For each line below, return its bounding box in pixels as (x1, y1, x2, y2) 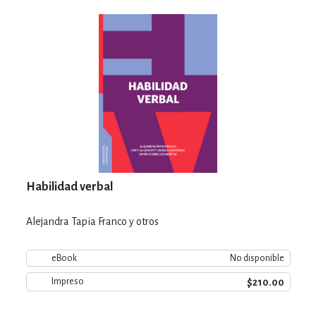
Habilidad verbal (25, 180, 113, 193)
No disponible (229, 253, 284, 263)
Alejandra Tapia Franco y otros (25, 215, 159, 227)
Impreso (51, 276, 84, 286)
